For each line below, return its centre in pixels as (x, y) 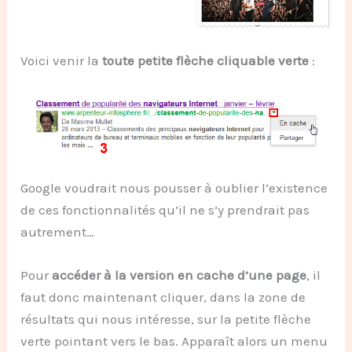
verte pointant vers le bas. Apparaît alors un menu (174, 341)
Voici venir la (62, 61)
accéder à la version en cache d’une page (180, 275)
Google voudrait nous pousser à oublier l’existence (174, 188)
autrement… (58, 232)
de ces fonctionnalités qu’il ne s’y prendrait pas (165, 210)
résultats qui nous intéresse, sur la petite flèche (166, 319)
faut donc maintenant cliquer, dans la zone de (163, 297)
